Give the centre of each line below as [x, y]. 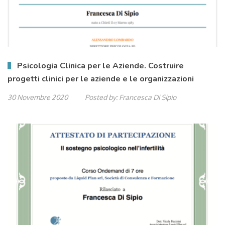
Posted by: [101, 97]
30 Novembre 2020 [38, 97]
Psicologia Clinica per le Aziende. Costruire [100, 66]
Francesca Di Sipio [148, 97]
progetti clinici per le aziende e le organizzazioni [101, 79]
